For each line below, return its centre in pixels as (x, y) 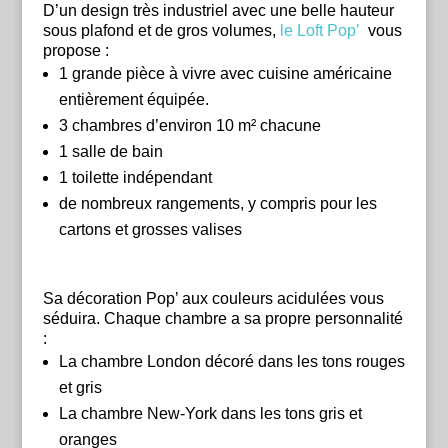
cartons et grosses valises (150, 230)
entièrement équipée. (133, 100)
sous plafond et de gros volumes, (161, 31)
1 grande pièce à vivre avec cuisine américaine (225, 74)
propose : (75, 51)
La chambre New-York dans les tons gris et (210, 414)
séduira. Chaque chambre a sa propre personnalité (222, 319)
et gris (80, 388)
